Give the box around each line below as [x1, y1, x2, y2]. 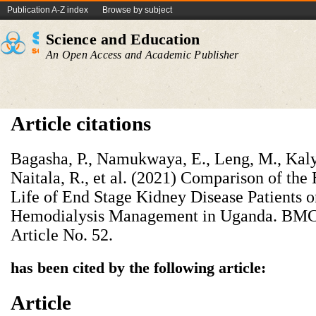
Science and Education [46, 30, 200, 48]
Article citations [11, 112, 151, 135]
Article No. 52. [11, 226, 113, 244]
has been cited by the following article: [11, 259, 266, 276]
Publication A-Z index [7, 5, 88, 15]
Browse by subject [102, 5, 172, 15]
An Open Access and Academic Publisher [46, 49, 239, 61]
